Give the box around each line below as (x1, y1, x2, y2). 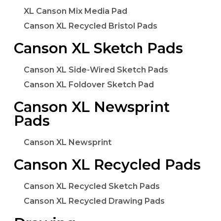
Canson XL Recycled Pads (14, 156, 201, 174)
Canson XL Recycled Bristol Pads (24, 21, 157, 31)
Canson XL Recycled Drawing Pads (24, 196, 165, 206)
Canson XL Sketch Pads (14, 39, 183, 57)
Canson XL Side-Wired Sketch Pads (24, 65, 168, 74)
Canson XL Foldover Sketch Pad (24, 80, 154, 90)
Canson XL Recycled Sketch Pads (24, 181, 160, 191)
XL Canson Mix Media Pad (24, 6, 127, 16)
